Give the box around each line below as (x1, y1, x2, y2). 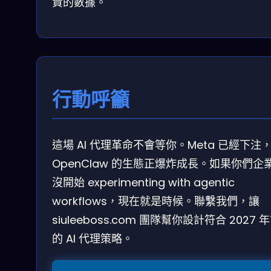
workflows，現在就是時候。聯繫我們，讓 (52, 194, 260, 209)
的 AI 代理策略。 (52, 231, 133, 247)
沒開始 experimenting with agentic (52, 175, 235, 191)
